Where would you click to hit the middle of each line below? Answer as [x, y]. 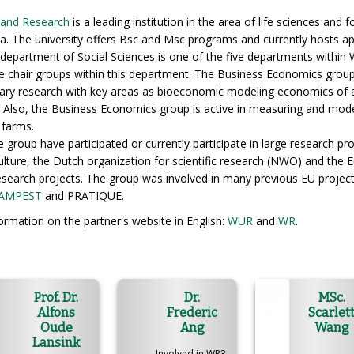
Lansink [56, 343]
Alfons [56, 313]
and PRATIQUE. [85, 196]
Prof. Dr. [56, 298]
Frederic [192, 313]
